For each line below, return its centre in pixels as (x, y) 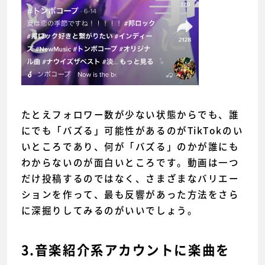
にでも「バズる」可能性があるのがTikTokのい (132, 130)
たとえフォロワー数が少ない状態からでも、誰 (130, 114)
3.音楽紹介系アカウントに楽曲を (125, 251)
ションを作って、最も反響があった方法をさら (130, 194)
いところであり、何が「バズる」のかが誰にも (130, 146)
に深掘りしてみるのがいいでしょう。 (109, 210)
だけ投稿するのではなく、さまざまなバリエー (130, 178)
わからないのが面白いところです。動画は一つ (130, 162)
